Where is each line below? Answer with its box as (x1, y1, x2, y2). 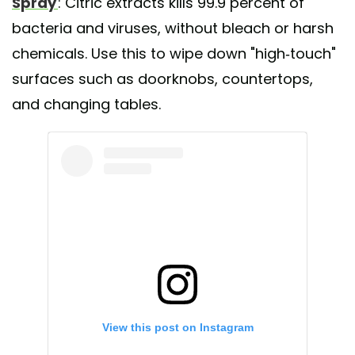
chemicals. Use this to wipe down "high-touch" (12, 43, 336, 63)
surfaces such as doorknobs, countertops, (12, 68, 313, 89)
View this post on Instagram (101, 321, 254, 334)
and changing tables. (12, 94, 161, 114)
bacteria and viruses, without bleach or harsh (12, 17, 334, 38)
